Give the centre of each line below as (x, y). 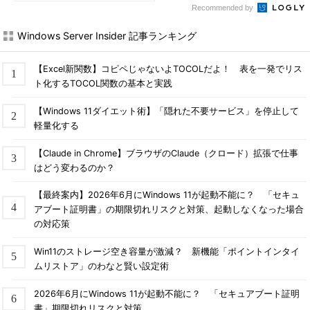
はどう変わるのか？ (74, 167)
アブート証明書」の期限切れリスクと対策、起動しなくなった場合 (168, 210)
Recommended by (224, 8)
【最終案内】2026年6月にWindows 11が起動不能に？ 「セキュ (166, 195)
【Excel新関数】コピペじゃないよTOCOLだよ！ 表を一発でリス (168, 69)
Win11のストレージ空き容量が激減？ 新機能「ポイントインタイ (166, 252)
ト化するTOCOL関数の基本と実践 (103, 83)
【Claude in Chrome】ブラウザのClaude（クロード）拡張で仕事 (166, 153)
